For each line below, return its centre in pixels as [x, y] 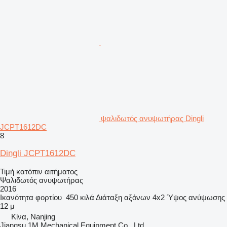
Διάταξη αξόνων [123, 197]
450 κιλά [80, 197]
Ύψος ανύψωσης [196, 197]
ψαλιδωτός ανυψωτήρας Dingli [152, 118]
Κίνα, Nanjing [33, 216]
